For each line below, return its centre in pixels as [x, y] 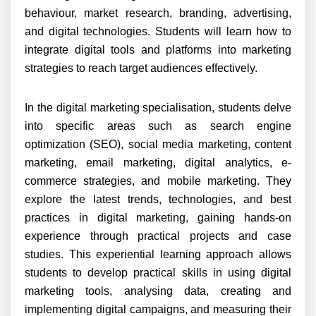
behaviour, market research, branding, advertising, [158, 13]
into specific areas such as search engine [158, 126]
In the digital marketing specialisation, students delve [158, 108]
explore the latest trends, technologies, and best [158, 199]
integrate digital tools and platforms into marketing [158, 50]
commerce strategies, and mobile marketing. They [158, 181]
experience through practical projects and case [158, 236]
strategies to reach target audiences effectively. [141, 68]
